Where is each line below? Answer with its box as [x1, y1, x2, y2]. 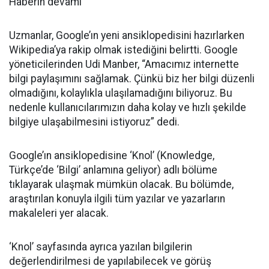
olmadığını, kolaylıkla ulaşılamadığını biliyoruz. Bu [9, 87, 232, 99]
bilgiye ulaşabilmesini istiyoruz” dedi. [9, 116, 180, 128]
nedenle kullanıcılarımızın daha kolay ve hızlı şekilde [9, 101, 246, 113]
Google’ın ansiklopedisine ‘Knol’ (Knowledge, [9, 150, 214, 162]
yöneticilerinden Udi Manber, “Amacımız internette [9, 58, 239, 70]
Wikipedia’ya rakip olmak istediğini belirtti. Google [9, 44, 238, 56]
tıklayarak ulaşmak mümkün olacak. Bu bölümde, [9, 178, 234, 190]
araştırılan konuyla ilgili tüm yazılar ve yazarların [9, 193, 225, 205]
